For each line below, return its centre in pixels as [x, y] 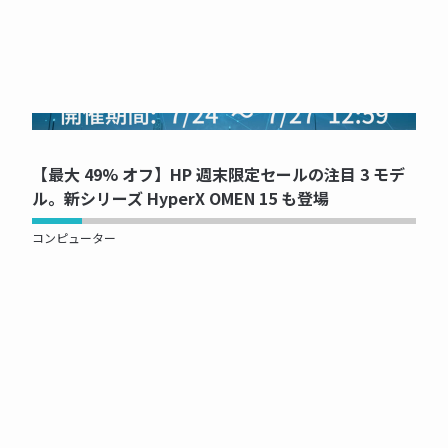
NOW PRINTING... [224, 121]
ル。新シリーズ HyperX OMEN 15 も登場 [180, 197]
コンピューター [74, 237]
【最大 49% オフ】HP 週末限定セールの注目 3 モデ [218, 173]
